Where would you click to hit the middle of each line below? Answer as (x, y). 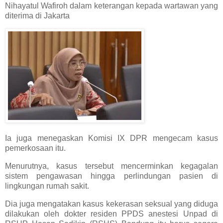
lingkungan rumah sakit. (47, 186)
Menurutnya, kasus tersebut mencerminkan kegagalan (111, 166)
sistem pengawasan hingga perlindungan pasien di (111, 176)
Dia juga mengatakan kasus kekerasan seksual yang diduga (111, 204)
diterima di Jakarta (37, 15)
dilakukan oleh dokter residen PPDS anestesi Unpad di (111, 214)
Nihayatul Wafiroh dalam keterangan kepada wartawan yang (111, 5)
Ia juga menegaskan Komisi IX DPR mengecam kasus (111, 138)
